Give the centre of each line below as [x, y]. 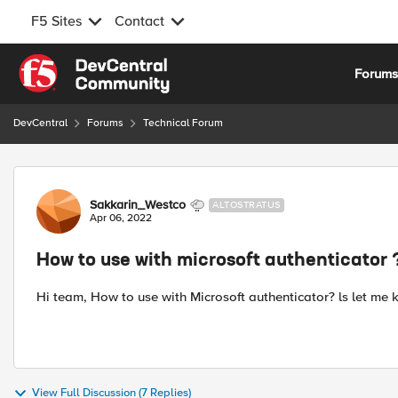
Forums [105, 123]
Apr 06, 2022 [121, 218]
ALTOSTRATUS [247, 205]
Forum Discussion [108, 176]
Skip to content [76, 64]
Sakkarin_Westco [138, 205]
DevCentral [40, 123]
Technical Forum [183, 123]
